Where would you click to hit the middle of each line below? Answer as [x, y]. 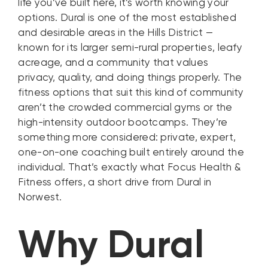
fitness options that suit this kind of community [131, 93]
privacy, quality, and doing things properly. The [130, 78]
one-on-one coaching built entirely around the [131, 153]
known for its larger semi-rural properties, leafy [130, 48]
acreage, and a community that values [113, 63]
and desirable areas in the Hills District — [116, 33]
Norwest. [40, 198]
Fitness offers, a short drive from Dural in [115, 183]
